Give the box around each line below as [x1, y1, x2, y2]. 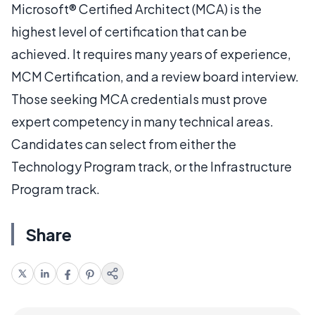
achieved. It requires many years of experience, [11, 46, 291, 62]
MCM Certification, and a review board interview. [11, 68, 299, 84]
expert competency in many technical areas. [11, 113, 274, 129]
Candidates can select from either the [11, 136, 236, 152]
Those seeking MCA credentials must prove [11, 91, 267, 107]
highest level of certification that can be [11, 23, 247, 39]
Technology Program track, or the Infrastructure [11, 158, 292, 174]
